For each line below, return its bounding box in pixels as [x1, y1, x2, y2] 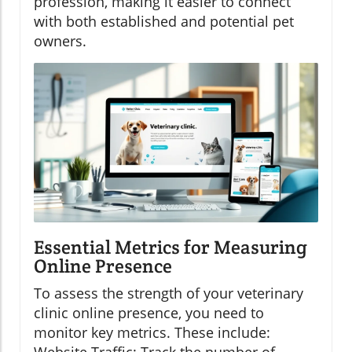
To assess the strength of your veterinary [34, 284, 303, 303]
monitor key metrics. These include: [34, 323, 270, 343]
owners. [34, 31, 86, 50]
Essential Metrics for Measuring [34, 235, 307, 260]
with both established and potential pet [34, 11, 294, 31]
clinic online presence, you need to [34, 303, 264, 323]
